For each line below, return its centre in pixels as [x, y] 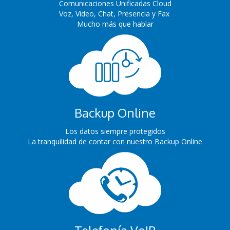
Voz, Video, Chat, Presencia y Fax [115, 14]
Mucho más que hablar [115, 24]
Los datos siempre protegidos [115, 131]
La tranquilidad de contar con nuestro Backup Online [115, 141]
